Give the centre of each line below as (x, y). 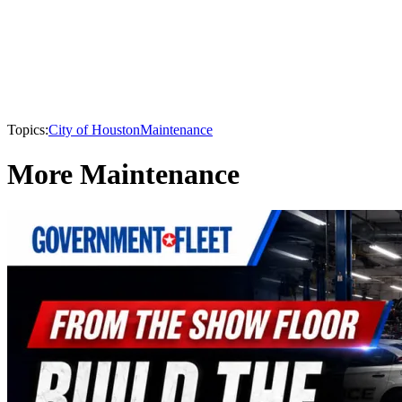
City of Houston (94, 130)
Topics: (28, 130)
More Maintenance (123, 174)
